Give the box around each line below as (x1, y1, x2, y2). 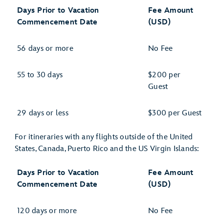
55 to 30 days (17, 70, 63, 80)
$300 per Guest (148, 109, 202, 118)
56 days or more (17, 44, 73, 53)
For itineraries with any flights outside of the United (15, 132, 193, 142)
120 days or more (17, 206, 77, 216)
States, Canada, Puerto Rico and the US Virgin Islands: (15, 144, 199, 153)
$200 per (148, 70, 180, 80)
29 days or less (17, 109, 68, 118)
